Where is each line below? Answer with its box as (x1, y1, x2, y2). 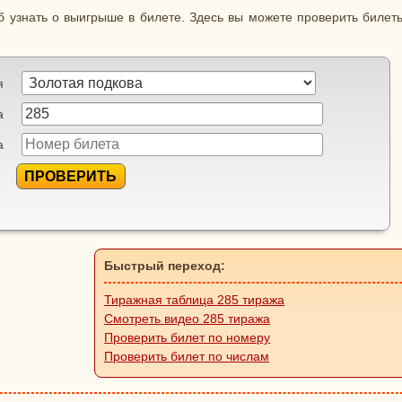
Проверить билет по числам (104, 348, 270, 363)
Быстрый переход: (104, 258, 226, 273)
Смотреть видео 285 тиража (104, 310, 271, 326)
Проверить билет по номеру (104, 329, 271, 345)
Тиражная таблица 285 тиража (104, 292, 285, 307)
